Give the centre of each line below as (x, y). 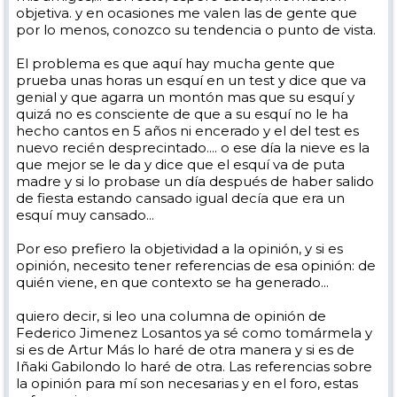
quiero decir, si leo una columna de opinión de (171, 316)
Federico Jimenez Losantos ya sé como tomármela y (194, 333)
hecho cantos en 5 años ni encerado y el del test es (187, 131)
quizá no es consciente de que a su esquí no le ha (182, 114)
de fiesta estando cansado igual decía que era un (180, 198)
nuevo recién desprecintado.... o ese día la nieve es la (193, 148)
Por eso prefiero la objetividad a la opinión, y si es (179, 249)
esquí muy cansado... (85, 215)
